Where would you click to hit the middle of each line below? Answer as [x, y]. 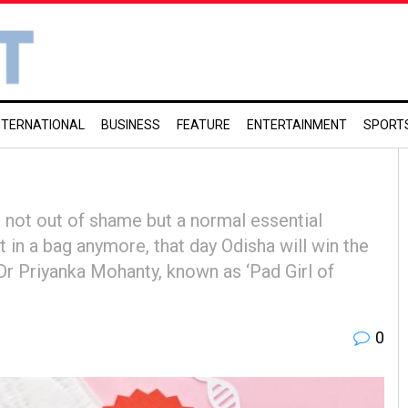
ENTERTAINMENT [297, 125]
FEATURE [204, 125]
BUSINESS [131, 125]
